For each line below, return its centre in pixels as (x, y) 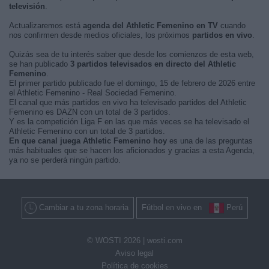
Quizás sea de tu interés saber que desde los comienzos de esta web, (131, 54)
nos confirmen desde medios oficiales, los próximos (101, 35)
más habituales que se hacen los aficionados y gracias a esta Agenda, (132, 150)
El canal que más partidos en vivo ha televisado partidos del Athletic (128, 102)
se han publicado (40, 64)
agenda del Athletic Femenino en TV (150, 26)
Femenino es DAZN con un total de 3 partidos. (90, 112)
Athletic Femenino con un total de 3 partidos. (87, 131)
